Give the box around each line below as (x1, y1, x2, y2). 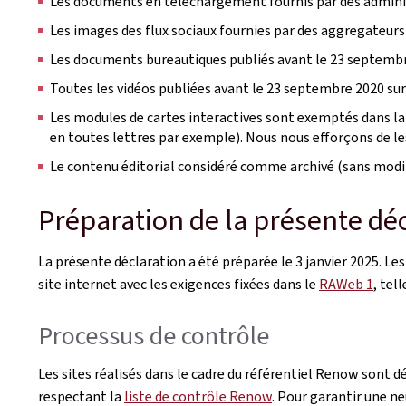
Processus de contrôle (38, 319, 269, 353)
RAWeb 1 (319, 275, 373, 294)
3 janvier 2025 (295, 252, 379, 271)
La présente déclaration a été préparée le (38, 252, 295, 271)
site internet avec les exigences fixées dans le (38, 275, 319, 294)
